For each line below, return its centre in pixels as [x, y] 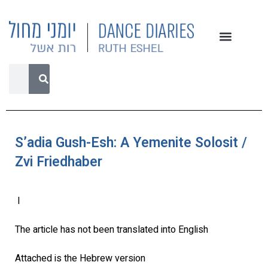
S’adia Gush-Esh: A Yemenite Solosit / [131, 143]
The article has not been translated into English [112, 230]
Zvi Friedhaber [59, 162]
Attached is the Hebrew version [80, 259]
